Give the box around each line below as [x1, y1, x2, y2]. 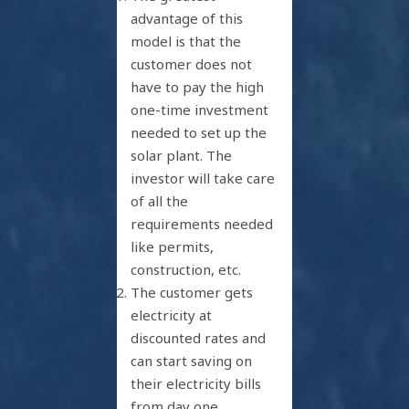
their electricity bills [131, 374, 262, 393]
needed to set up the [131, 123, 267, 142]
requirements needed [131, 215, 274, 234]
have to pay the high [131, 78, 265, 97]
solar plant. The [131, 146, 233, 165]
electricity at [131, 306, 213, 325]
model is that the [131, 32, 242, 51]
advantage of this [131, 9, 244, 28]
